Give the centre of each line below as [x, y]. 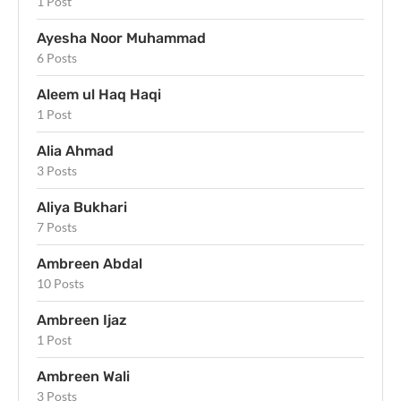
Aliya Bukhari [82, 207]
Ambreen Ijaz [82, 320]
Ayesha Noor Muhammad [121, 38]
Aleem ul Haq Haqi [99, 94]
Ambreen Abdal [90, 263]
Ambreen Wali [83, 376]
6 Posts [57, 57]
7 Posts [57, 226]
